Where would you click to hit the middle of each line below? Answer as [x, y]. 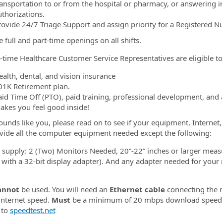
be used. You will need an [64, 189]
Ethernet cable [137, 189]
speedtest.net [32, 210]
